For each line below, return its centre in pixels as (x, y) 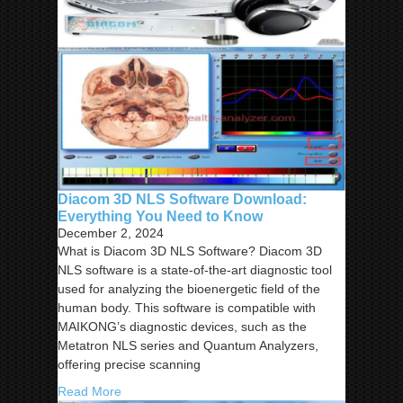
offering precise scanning (129, 365)
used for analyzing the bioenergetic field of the (189, 289)
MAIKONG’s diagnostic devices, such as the (182, 327)
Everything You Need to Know (160, 216)
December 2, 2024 (111, 233)
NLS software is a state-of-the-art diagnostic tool (195, 270)
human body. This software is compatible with (187, 308)
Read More (90, 392)
